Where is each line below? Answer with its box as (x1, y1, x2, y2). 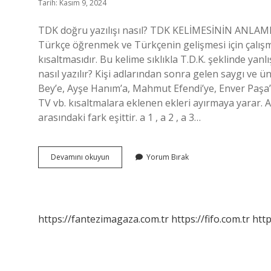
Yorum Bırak (146, 152, 189, 162)
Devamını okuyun (51, 152, 109, 162)
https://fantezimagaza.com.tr (38, 212, 169, 226)
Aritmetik (109, 151, 140, 162)
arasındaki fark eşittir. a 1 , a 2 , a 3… (38, 111, 201, 124)
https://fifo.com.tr (171, 212, 250, 226)
